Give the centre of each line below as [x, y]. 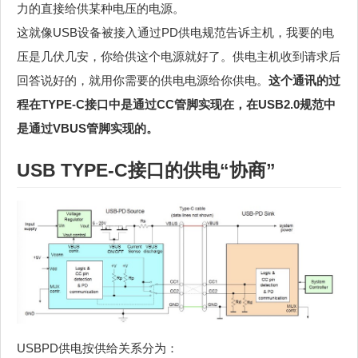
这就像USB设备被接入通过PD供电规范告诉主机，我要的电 [175, 32]
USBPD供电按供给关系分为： [97, 348]
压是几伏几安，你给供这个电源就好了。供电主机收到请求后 [179, 56]
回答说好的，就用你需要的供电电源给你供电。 [143, 80]
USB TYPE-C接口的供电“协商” [146, 171]
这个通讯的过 [304, 80]
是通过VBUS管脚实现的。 [88, 128]
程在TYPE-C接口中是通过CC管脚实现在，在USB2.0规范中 [176, 104]
